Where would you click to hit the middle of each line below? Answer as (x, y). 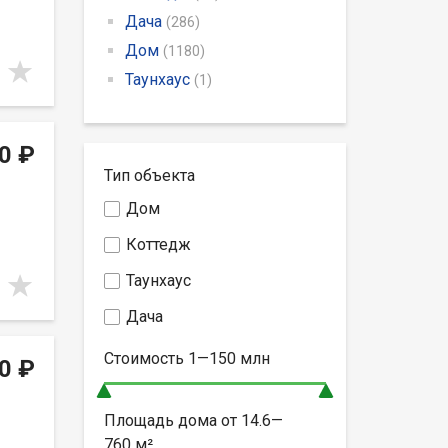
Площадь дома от (172, 420)
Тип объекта (149, 175)
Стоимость (145, 358)
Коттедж (158, 244)
